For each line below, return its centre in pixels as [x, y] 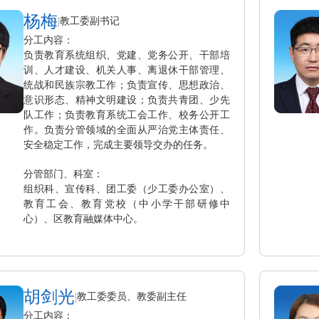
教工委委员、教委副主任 [132, 296]
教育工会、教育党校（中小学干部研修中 [127, 204]
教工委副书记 [90, 21]
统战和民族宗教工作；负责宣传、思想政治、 [127, 85]
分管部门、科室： [63, 174]
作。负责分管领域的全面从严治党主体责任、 [127, 130]
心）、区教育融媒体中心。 [83, 219]
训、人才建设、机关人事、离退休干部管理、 [127, 70]
